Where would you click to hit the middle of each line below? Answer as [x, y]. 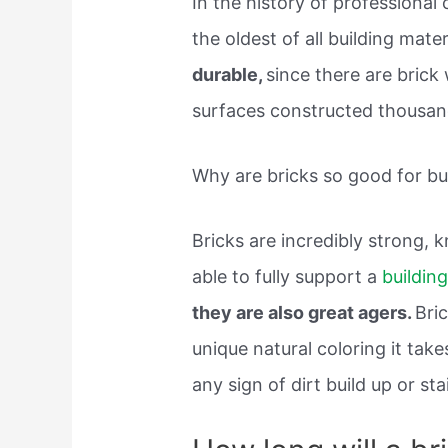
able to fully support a [287, 276]
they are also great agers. [304, 312]
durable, [229, 75]
